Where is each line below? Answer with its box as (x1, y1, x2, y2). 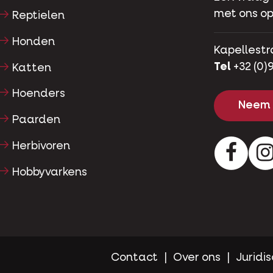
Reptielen (12, 10, 65, 22)
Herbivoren (12, 141, 70, 152)
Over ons (173, 252, 221, 264)
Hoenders (12, 88, 65, 100)
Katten (12, 62, 51, 74)
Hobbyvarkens (12, 166, 87, 178)
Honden (12, 36, 55, 48)
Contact (111, 252, 158, 264)
